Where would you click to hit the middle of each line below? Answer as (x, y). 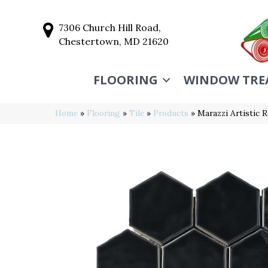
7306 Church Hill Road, (110, 28)
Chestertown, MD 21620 (114, 41)
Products (171, 113)
